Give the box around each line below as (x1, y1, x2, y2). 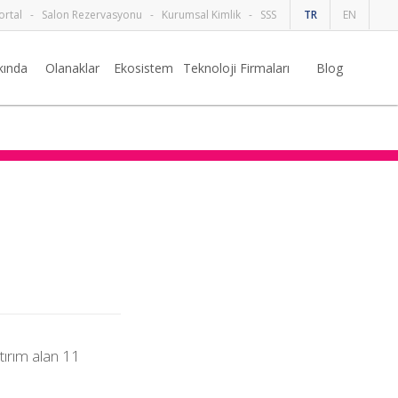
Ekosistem (113, 60, 173, 76)
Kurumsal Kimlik (162, 7, 241, 22)
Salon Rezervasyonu (42, 7, 142, 22)
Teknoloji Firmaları (183, 60, 290, 76)
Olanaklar (44, 60, 99, 76)
